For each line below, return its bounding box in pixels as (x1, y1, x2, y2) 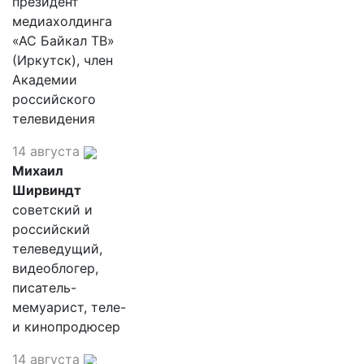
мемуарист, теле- (12, 299, 126, 315)
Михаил (12, 162, 63, 179)
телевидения (12, 110, 95, 127)
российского (12, 91, 96, 107)
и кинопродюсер (12, 318, 120, 335)
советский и (12, 201, 93, 218)
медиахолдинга (12, 13, 112, 29)
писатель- (12, 279, 76, 296)
